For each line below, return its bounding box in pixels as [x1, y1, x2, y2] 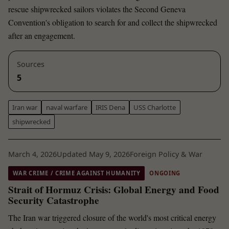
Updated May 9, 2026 [57, 149, 130, 159]
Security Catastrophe [8, 193, 99, 208]
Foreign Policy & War [130, 149, 202, 159]
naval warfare [45, 102, 87, 112]
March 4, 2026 [8, 149, 57, 159]
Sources [17, 59, 44, 70]
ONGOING [149, 169, 180, 177]
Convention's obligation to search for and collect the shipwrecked [8, 17, 217, 28]
